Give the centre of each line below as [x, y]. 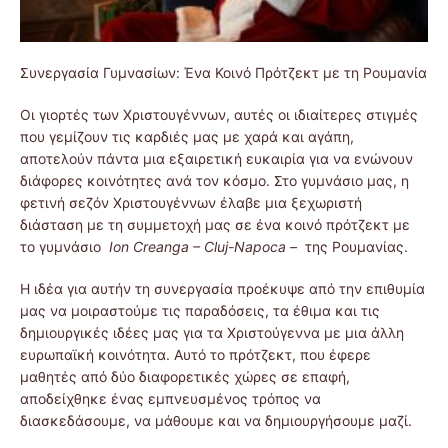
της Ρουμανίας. [354, 247]
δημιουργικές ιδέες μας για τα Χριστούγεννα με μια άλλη [212, 333]
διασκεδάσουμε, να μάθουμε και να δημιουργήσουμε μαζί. [216, 421]
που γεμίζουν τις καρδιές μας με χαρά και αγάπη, [187, 137]
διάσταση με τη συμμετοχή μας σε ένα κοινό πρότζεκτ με [215, 225]
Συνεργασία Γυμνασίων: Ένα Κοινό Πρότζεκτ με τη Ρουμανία [223, 73]
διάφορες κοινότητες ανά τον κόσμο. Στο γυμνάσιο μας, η [214, 181]
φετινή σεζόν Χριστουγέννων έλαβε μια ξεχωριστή [191, 203]
